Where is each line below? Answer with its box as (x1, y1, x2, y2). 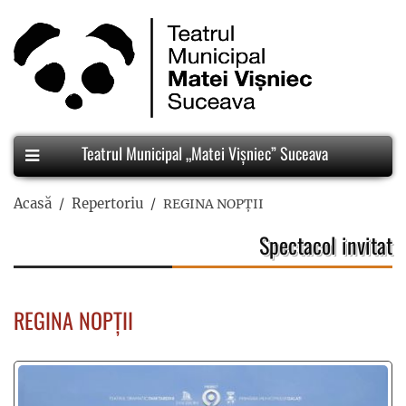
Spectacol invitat (259, 228, 392, 261)
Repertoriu (72, 195, 143, 212)
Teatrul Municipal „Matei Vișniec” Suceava (77, 141, 328, 166)
